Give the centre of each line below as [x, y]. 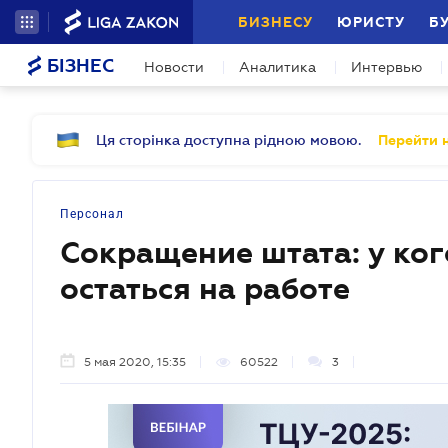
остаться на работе [205, 289]
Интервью [386, 67]
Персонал [92, 214]
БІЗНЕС [78, 66]
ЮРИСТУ [371, 22]
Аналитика [277, 67]
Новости [174, 67]
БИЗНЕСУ [275, 22]
